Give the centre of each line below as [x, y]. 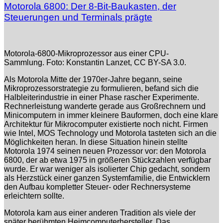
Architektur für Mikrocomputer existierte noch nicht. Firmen [106, 124]
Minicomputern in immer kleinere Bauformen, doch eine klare [111, 115]
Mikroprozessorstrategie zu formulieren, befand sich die [101, 88]
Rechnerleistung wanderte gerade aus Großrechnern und [105, 106]
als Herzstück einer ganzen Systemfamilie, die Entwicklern [107, 178]
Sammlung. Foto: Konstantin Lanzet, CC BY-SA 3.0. [95, 62]
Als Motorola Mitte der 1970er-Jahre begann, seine [93, 79]
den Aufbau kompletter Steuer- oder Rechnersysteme [97, 187]
